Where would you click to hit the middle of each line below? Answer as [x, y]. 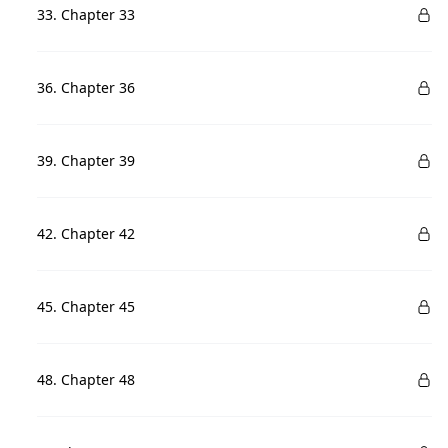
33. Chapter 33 [86, 14]
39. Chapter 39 [86, 160]
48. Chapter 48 [86, 379]
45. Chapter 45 [86, 306]
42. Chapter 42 [86, 233]
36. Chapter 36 [86, 87]
